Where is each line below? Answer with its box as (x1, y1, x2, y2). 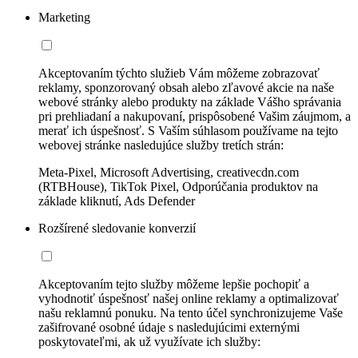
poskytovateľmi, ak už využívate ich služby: (38, 334, 261, 348)
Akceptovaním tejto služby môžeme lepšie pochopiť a (38, 276, 309, 291)
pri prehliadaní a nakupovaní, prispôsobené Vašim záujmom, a (38, 109, 351, 123)
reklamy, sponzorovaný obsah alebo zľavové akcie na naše (38, 80, 334, 94)
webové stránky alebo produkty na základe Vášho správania (38, 94, 341, 109)
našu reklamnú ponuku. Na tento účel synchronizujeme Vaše (38, 305, 343, 320)
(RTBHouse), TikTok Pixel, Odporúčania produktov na (38, 179, 318, 193)
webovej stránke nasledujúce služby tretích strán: (38, 137, 284, 152)
